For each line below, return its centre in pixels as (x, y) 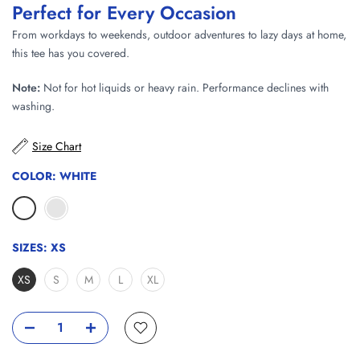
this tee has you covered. (71, 53)
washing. (33, 106)
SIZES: (31, 247)
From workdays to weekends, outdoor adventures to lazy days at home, (179, 35)
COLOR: (36, 176)
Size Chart (57, 147)
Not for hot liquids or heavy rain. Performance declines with (186, 88)
